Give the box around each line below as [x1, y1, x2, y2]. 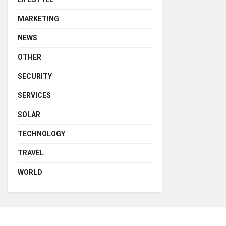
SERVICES [18, 91, 51, 99]
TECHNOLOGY [18, 130, 65, 138]
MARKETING [18, 15, 59, 23]
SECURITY [18, 72, 52, 80]
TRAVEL [18, 149, 44, 157]
